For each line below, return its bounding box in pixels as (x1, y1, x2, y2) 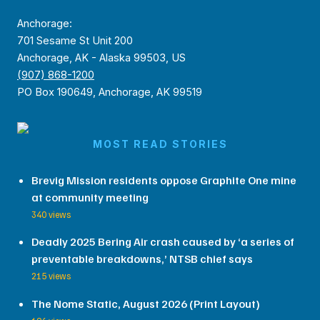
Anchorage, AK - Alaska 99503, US (17, 51, 186, 64)
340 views (31, 208, 71, 220)
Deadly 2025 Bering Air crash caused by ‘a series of (31, 234, 294, 249)
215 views (31, 270, 71, 282)
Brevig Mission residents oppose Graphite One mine (31, 172, 296, 187)
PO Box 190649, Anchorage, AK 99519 (17, 85, 202, 99)
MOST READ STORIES (92, 138, 228, 151)
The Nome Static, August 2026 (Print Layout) (31, 296, 260, 311)
